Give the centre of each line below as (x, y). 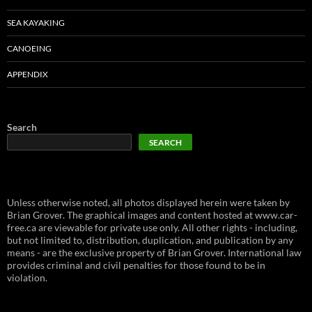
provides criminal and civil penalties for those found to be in (136, 265)
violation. (27, 278)
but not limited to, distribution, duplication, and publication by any (150, 240)
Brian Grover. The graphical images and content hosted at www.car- (152, 215)
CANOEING (29, 49)
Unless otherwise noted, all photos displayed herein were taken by (148, 203)
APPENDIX (28, 75)
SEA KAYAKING (36, 23)
